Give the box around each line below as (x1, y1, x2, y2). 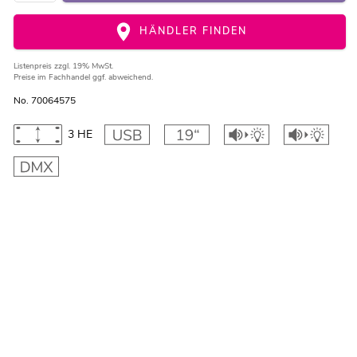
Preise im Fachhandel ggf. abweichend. (13, 72, 153, 84)
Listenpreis (13, 61, 54, 73)
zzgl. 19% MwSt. (53, 61, 113, 73)
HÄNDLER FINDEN (135, 24, 247, 38)
